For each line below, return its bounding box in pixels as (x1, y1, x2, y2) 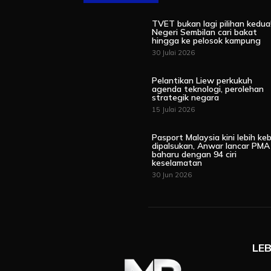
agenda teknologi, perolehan (152, 83, 264, 95)
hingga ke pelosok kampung (152, 35, 261, 46)
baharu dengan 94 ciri (152, 149, 237, 160)
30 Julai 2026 (152, 48, 195, 57)
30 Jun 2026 (152, 171, 192, 180)
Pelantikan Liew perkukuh (152, 75, 253, 87)
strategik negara (152, 92, 220, 103)
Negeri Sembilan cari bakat (152, 27, 258, 38)
